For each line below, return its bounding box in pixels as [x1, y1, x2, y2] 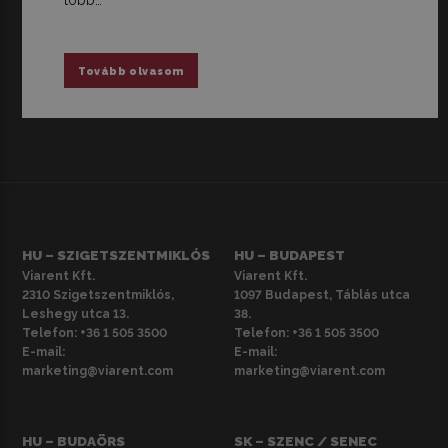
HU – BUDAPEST [234, 246, 345, 263]
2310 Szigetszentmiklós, [22, 288, 175, 303]
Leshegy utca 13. [22, 307, 130, 322]
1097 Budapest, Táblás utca [234, 288, 410, 303]
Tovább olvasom [78, 64, 184, 77]
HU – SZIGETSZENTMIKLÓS [22, 246, 211, 263]
